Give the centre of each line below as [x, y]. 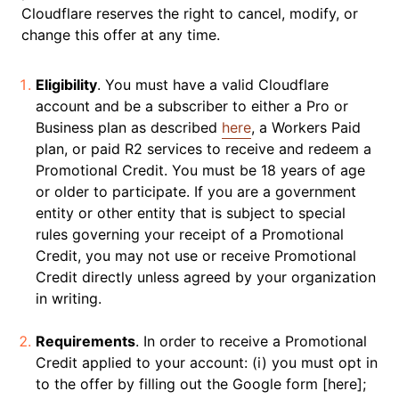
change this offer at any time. [121, 35]
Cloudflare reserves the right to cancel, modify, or [190, 13]
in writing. [69, 298]
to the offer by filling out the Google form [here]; [201, 384]
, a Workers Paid [306, 127]
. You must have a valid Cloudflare [213, 85]
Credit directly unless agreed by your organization [206, 277]
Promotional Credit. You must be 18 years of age [200, 170]
